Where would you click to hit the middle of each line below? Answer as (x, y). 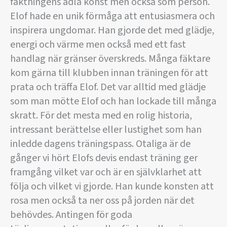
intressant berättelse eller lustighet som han (106, 130)
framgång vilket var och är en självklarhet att (106, 173)
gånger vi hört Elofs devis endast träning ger (104, 158)
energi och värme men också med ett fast (98, 45)
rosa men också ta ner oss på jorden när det (102, 201)
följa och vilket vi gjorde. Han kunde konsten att (112, 187)
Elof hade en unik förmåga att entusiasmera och (112, 16)
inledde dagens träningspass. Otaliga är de (100, 144)
